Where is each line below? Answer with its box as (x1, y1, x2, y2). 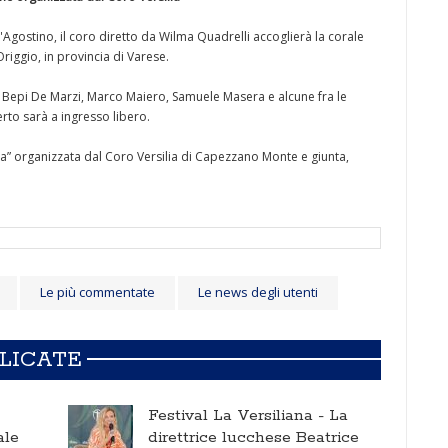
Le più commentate (40, 283, 155, 301)
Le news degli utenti (198, 283, 318, 301)
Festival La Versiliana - (148, 405, 329, 426)
